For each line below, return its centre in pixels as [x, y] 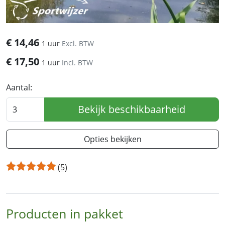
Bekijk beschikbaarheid [132, 109]
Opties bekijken [113, 139]
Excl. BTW [78, 44]
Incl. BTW [77, 63]
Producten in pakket [65, 214]
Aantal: [19, 88]
